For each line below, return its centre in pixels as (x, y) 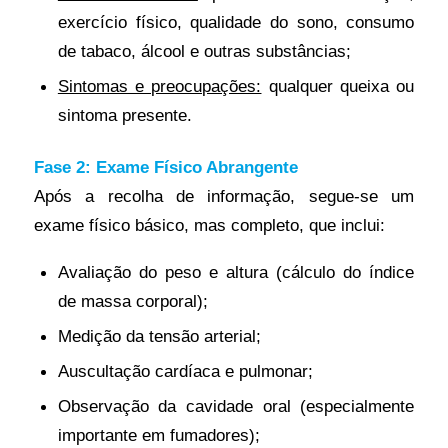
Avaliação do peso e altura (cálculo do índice (236, 271)
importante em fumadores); (158, 434)
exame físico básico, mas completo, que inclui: (209, 224)
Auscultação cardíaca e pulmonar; (185, 370)
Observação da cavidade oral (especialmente (236, 405)
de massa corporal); (132, 300)
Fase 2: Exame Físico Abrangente (165, 166)
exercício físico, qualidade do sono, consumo (236, 21)
